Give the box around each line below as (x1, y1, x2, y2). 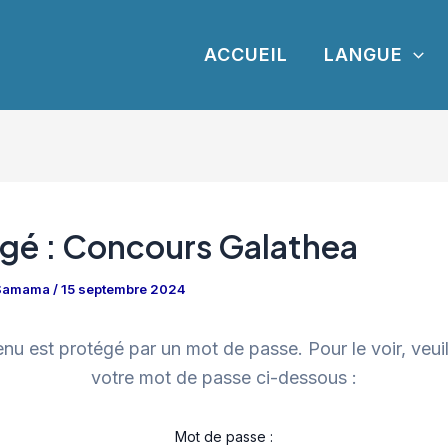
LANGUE (324, 44, 404, 65)
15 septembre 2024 (61, 281, 186, 297)
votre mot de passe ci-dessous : (91, 367, 357, 388)
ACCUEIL (204, 44, 289, 65)
